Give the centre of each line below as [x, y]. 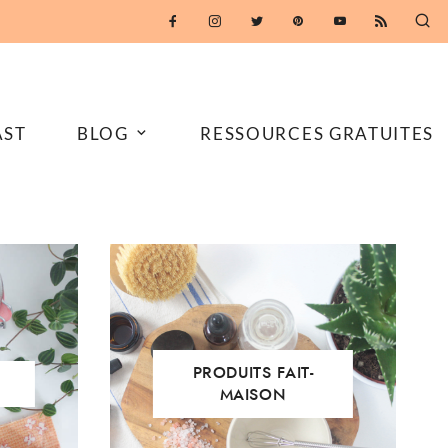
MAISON [253, 394]
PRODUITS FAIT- [253, 372]
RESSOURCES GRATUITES [317, 133]
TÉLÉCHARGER [341, 32]
